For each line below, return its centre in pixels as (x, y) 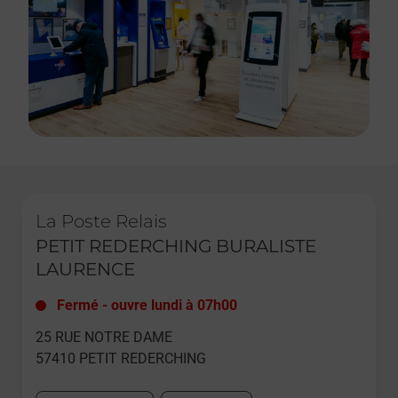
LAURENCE (85, 269)
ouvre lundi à (152, 305)
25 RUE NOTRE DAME (104, 337)
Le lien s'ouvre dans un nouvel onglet (120, 200)
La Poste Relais (101, 221)
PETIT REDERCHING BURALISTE (176, 246)
